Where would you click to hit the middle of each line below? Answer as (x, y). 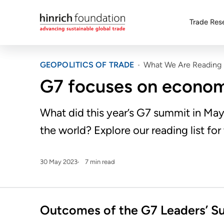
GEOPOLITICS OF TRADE (87, 65)
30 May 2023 (59, 162)
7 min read (100, 162)
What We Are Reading (182, 65)
